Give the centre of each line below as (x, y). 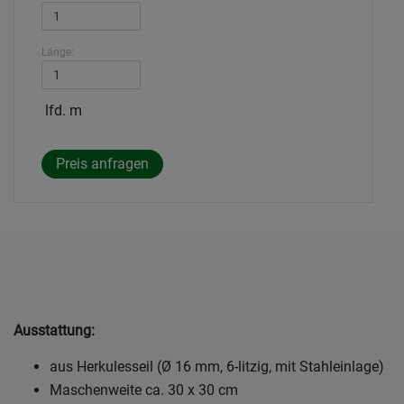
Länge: (58, 53)
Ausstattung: (54, 331)
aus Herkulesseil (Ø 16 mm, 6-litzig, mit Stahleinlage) (217, 367)
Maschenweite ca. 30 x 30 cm (144, 390)
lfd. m (62, 111)
